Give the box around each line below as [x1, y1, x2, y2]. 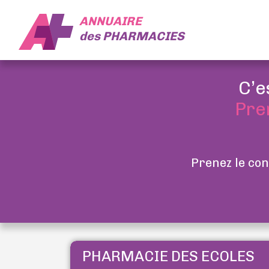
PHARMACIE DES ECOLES [82, 247, 255, 265]
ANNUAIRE [79, 13, 142, 28]
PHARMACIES [102, 28, 184, 43]
